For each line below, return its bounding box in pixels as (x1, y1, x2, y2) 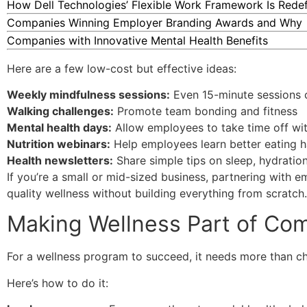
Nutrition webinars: (7, 136, 110, 151)
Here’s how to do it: (7, 275, 108, 290)
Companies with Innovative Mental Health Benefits (7, 34, 268, 48)
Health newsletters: (7, 153, 113, 167)
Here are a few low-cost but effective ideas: (7, 61, 236, 75)
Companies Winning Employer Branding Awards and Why (7, 16, 302, 30)
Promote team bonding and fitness (114, 103, 297, 118)
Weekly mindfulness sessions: (7, 87, 170, 101)
